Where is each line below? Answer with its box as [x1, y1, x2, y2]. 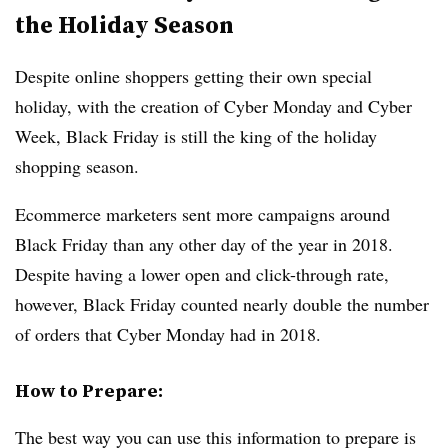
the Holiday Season [15, 8, 234, 41]
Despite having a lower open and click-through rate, [15, 262, 389, 286]
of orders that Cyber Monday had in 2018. [15, 322, 321, 346]
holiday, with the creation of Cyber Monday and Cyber [15, 94, 412, 118]
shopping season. [15, 154, 145, 178]
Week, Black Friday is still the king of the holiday [15, 124, 377, 148]
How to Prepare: [15, 378, 163, 403]
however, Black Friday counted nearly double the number [15, 292, 429, 316]
